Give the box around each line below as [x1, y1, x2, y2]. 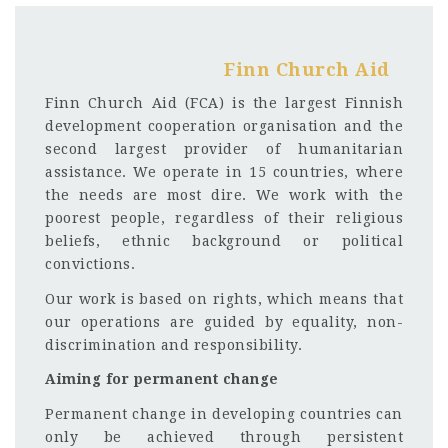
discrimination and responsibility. [45, 336, 302, 353]
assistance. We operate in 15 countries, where [45, 164, 403, 180]
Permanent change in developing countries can [45, 405, 403, 422]
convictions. [45, 256, 135, 272]
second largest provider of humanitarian [45, 141, 403, 157]
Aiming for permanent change [45, 371, 279, 387]
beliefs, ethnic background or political [45, 233, 403, 249]
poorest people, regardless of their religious [45, 210, 403, 226]
